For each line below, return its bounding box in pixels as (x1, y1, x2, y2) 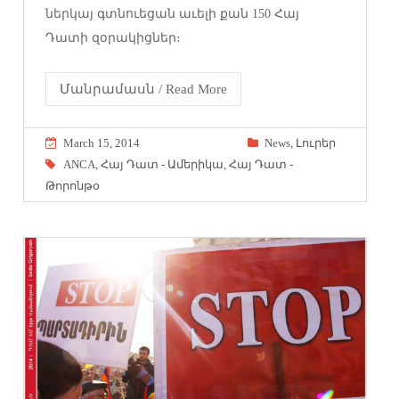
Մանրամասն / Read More (60, 81, 228, 96)
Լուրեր (295, 135, 336, 150)
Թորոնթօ (45, 178, 101, 192)
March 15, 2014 (63, 135, 141, 150)
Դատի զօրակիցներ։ (45, 30, 182, 45)
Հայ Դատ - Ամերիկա (101, 157, 224, 171)
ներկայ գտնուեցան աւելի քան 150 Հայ (45, 6, 300, 20)
